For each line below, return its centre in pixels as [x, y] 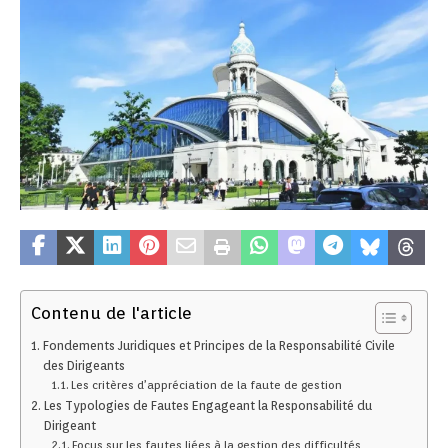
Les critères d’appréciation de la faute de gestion [207, 385]
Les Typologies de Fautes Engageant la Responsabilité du [207, 405]
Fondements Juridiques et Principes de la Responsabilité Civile [218, 345]
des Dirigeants [83, 365]
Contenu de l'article [111, 313]
